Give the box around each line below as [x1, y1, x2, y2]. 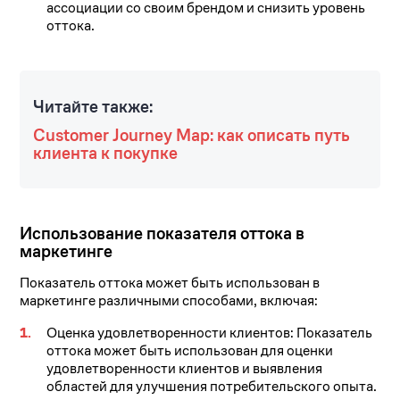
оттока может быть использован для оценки [46, 341, 334, 361]
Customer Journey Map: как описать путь [33, 124, 351, 146]
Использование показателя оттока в [20, 222, 305, 245]
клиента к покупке [33, 142, 179, 164]
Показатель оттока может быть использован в [20, 273, 321, 293]
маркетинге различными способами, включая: [20, 291, 319, 311]
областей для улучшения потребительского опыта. [46, 377, 378, 396]
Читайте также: [33, 96, 154, 118]
